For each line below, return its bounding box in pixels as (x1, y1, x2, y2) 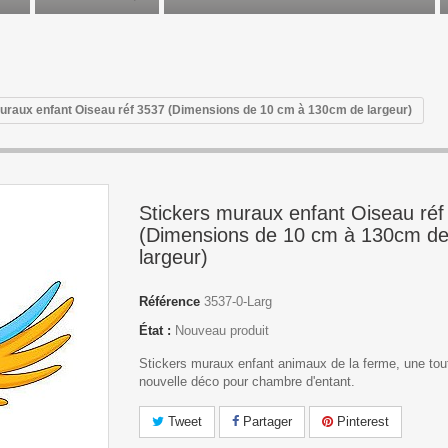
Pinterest (333, 414, 389, 429)
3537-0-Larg (204, 294, 272, 309)
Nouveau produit (175, 323, 269, 338)
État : (139, 323, 171, 338)
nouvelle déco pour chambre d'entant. (139, 374, 355, 389)
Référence (139, 294, 200, 309)
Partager (239, 414, 292, 429)
